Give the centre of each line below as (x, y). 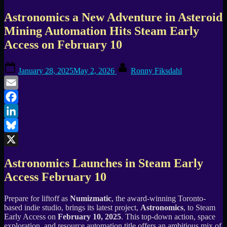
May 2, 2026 (94, 71)
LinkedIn (19, 125)
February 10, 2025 (89, 217)
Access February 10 (55, 177)
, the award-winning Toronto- (159, 199)
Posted (28, 65)
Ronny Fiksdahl (156, 71)
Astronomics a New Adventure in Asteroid (113, 17)
